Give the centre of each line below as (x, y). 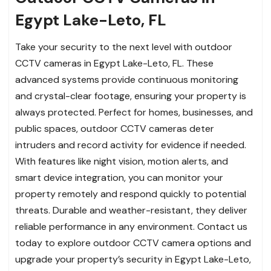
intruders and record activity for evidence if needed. (131, 145)
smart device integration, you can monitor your (119, 177)
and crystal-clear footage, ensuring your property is (131, 96)
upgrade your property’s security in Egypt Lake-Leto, (133, 259)
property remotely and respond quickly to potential (131, 194)
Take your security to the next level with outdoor (124, 47)
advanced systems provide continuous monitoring (127, 79)
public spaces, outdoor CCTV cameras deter (115, 128)
